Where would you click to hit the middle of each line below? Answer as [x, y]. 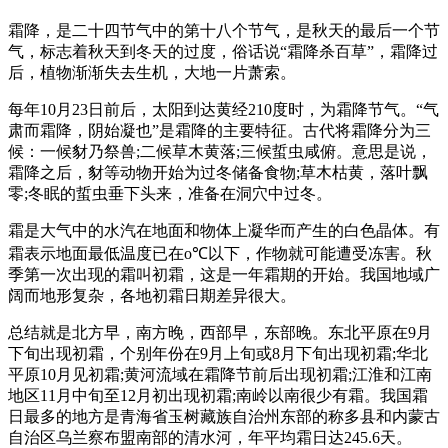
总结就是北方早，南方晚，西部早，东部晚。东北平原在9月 [220, 333]
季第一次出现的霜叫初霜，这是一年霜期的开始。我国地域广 [224, 275]
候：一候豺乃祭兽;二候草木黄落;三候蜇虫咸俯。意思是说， [220, 152]
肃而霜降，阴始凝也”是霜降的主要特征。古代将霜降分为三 [219, 131]
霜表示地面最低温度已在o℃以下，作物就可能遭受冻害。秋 [220, 254]
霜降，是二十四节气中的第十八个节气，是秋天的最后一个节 [224, 31]
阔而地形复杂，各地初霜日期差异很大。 [152, 296]
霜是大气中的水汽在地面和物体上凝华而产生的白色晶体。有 [224, 231]
